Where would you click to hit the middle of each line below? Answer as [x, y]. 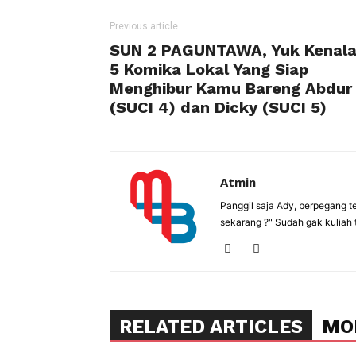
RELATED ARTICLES [211, 327]
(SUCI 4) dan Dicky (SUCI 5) [218, 107]
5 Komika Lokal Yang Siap [209, 69]
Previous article [144, 26]
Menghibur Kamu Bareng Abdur [231, 88]
